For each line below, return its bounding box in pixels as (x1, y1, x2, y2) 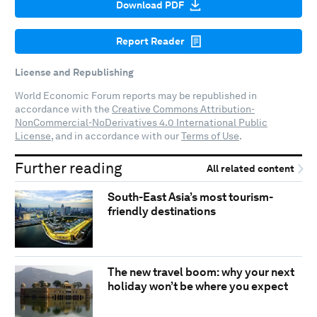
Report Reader (115, 35, 185, 47)
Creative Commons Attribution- (112, 103, 255, 115)
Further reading (15, 158, 122, 177)
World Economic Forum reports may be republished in (15, 90, 257, 102)
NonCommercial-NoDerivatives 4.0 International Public (15, 117, 267, 129)
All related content (207, 162, 296, 174)
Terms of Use (181, 130, 239, 142)
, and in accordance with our (51, 130, 181, 142)
